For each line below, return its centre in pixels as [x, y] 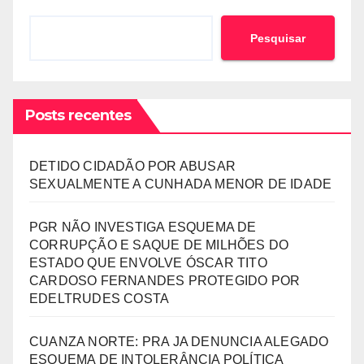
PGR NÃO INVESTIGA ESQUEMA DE [143, 227]
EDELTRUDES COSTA [100, 299]
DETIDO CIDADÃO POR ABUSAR [132, 166]
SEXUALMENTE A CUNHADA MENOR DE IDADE [181, 184]
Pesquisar [278, 38]
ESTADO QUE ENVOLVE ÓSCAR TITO [148, 263]
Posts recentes [78, 115]
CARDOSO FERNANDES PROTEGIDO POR [165, 281]
